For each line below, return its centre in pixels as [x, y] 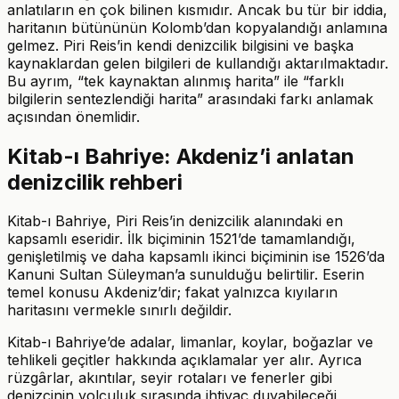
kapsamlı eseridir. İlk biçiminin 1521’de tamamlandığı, [181, 239]
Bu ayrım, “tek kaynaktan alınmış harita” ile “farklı [175, 81]
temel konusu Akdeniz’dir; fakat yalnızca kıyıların [172, 293]
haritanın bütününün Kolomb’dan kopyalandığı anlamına [197, 27]
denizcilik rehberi [95, 182]
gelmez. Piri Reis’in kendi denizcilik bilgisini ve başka [180, 45]
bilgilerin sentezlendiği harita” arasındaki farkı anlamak [190, 98]
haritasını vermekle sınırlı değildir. [119, 310]
